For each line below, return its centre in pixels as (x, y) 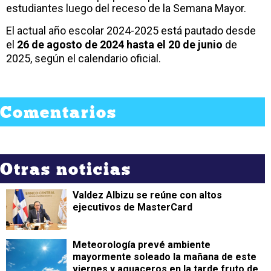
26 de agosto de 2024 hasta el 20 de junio (120, 44)
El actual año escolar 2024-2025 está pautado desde (131, 31)
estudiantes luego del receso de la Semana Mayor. (126, 8)
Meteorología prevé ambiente (142, 245)
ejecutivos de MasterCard (132, 207)
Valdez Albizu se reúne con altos (147, 195)
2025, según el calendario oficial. (83, 58)
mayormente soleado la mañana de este (165, 257)
